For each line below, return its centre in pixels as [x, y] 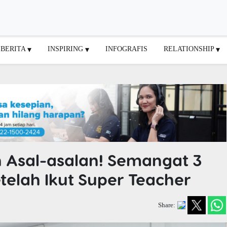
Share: [167, 205]
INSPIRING [66, 48]
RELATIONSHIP [190, 48]
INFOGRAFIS [126, 48]
